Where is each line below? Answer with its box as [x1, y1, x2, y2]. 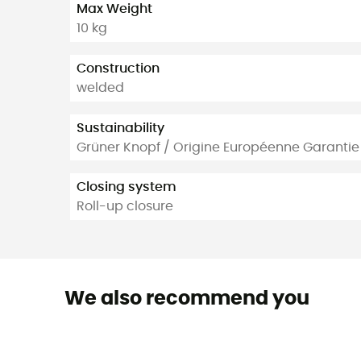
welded [77, 81, 124, 95]
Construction [77, 62, 160, 76]
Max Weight [77, 2, 152, 16]
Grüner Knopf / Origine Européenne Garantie [77, 140, 359, 154]
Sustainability [77, 121, 164, 135]
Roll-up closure [77, 200, 173, 214]
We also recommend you [64, 289, 309, 309]
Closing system [77, 180, 176, 194]
